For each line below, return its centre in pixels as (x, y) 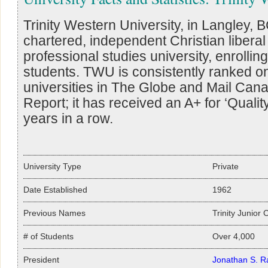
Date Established (55, 190)
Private (226, 166)
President (41, 260)
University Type (52, 166)
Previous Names (54, 213)
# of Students (48, 236)
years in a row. (68, 118)
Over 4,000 (234, 236)
